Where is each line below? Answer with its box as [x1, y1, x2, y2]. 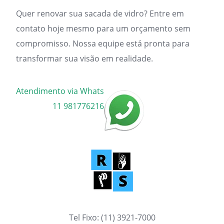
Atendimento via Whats [16, 85, 104, 96]
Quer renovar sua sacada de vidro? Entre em [16, 8, 184, 19]
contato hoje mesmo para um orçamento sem [16, 23, 190, 34]
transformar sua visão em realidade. [16, 53, 153, 64]
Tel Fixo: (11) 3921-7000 [68, 212, 155, 223]
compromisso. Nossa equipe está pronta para [16, 38, 189, 49]
